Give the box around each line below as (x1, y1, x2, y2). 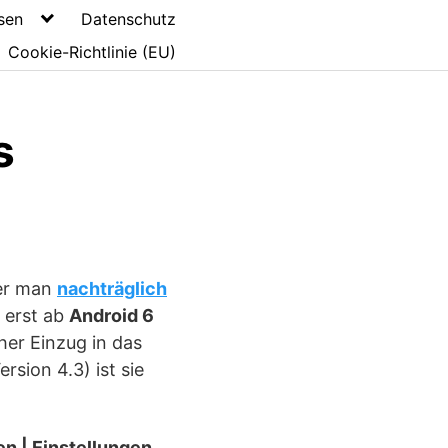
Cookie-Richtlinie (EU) (8, 41, 176, 62)
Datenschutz (81, 8, 176, 29)
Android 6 (69, 305, 154, 327)
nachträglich (57, 278, 167, 300)
